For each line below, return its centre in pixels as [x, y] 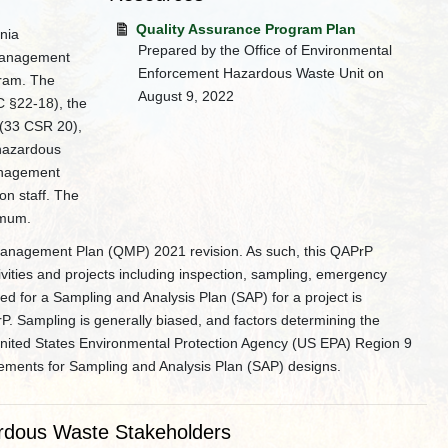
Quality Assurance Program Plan [246, 29]
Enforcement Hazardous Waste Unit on [261, 73]
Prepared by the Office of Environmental [265, 50]
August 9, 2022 [186, 96]
